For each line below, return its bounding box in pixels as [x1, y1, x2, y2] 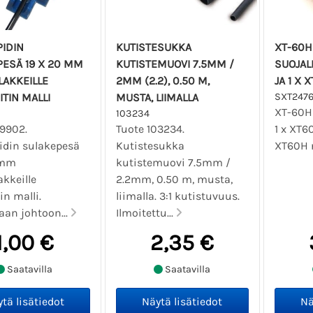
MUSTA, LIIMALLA [116, 91, 199, 105]
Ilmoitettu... [116, 206, 177, 220]
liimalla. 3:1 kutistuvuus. [116, 189, 240, 203]
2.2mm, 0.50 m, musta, [116, 173, 233, 187]
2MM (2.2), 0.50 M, [116, 74, 210, 88]
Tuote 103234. [116, 122, 185, 136]
